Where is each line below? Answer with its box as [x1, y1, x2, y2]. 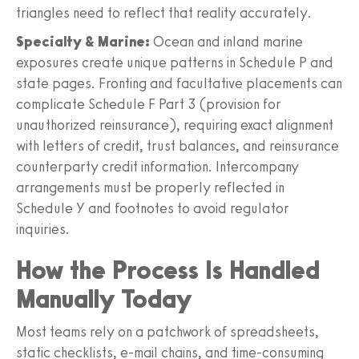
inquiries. [16, 220, 70, 238]
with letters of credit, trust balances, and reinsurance [16, 136, 339, 155]
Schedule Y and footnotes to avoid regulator [16, 199, 289, 217]
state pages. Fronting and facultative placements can [16, 74, 342, 92]
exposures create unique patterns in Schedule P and [16, 53, 333, 71]
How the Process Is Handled [16, 254, 320, 285]
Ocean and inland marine [150, 32, 303, 50]
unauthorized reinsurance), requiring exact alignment [16, 115, 333, 134]
